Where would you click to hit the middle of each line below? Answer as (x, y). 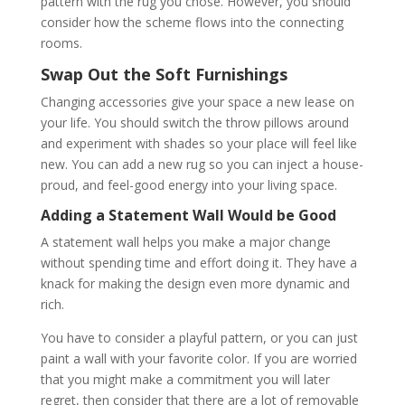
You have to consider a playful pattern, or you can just (199, 338)
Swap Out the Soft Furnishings (164, 74)
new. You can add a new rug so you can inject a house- (202, 164)
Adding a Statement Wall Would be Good (188, 215)
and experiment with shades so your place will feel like (198, 143)
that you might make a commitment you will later (185, 379)
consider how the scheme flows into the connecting (192, 22)
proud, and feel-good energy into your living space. (188, 185)
